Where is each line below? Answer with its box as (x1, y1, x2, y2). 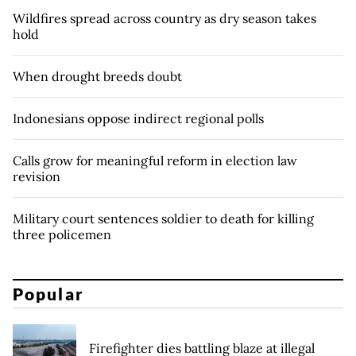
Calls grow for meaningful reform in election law (13, 152, 297, 168)
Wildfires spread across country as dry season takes (13, 10, 316, 26)
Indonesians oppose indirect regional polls (13, 110, 264, 126)
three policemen (13, 226, 111, 242)
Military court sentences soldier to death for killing (13, 210, 314, 226)
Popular (13, 284, 84, 304)
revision (13, 168, 60, 184)
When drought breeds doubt (13, 68, 182, 84)
